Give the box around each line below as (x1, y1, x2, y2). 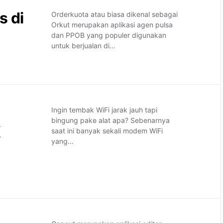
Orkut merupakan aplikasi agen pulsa (51, 20, 173, 29)
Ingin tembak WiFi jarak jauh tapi (51, 106, 158, 114)
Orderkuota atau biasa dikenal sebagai (51, 10, 178, 18)
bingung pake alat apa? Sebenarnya (51, 116, 170, 124)
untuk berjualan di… (51, 41, 116, 50)
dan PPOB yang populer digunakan (51, 31, 167, 39)
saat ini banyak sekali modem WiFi (51, 126, 163, 135)
